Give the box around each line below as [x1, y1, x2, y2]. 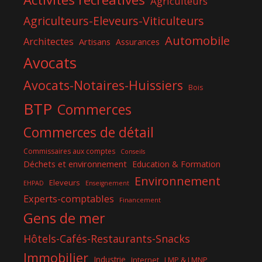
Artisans [79, 36, 111, 48]
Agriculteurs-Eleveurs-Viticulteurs [23, 13, 204, 29]
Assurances [116, 36, 160, 48]
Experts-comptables [23, 192, 114, 206]
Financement [119, 195, 161, 205]
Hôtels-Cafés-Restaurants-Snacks [23, 232, 190, 246]
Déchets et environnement [23, 158, 127, 170]
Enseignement [85, 179, 129, 188]
